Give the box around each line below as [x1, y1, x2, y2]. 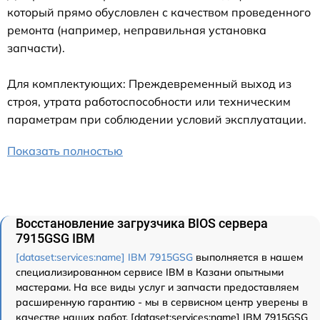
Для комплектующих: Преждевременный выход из [7, 76, 291, 91]
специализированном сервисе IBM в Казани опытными [16, 265, 284, 279]
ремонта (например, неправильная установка [7, 22, 266, 37]
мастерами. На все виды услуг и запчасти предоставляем [16, 280, 299, 294]
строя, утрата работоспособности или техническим [7, 94, 291, 109]
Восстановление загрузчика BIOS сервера [16, 215, 268, 231]
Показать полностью [7, 143, 123, 158]
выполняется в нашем [193, 250, 303, 264]
